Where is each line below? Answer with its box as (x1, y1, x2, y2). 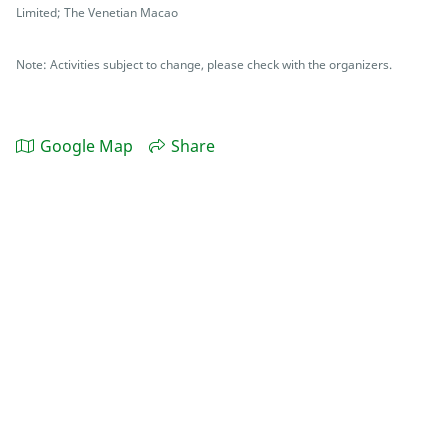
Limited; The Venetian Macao (16, 4, 178, 21)
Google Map (40, 135, 133, 158)
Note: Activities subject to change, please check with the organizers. (16, 56, 392, 73)
